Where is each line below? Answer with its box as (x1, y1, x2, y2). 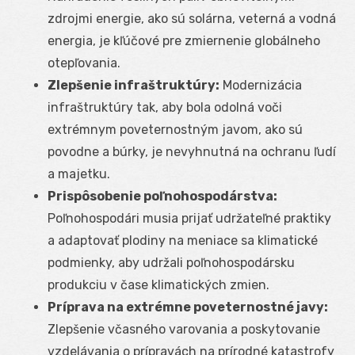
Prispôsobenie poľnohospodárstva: (48, 188, 277, 204)
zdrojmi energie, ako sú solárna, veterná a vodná (48, 10, 336, 26)
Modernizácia (219, 77, 302, 93)
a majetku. (48, 166, 110, 181)
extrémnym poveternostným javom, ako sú (48, 121, 303, 137)
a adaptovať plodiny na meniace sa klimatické (48, 232, 318, 248)
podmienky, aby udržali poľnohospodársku (48, 254, 295, 270)
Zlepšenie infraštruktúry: (48, 77, 219, 93)
